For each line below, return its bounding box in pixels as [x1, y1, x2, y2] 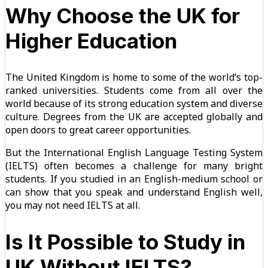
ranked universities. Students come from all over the [5, 84, 263, 98]
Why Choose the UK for [5, 3, 240, 29]
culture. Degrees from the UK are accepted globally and [5, 110, 263, 124]
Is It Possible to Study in [5, 229, 245, 255]
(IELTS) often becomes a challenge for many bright [5, 159, 263, 173]
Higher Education [5, 28, 177, 54]
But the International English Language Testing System [5, 146, 263, 160]
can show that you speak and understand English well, [5, 185, 263, 199]
